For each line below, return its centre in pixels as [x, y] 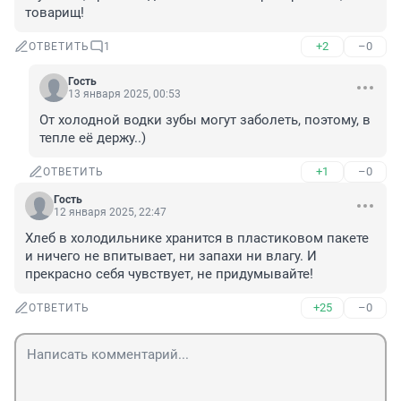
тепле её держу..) [93, 138]
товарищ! [55, 13]
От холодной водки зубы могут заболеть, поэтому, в [205, 120]
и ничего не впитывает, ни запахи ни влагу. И [171, 256]
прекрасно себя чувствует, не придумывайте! [169, 274]
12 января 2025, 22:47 [110, 213]
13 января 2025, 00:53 [124, 94]
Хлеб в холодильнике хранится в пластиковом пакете [197, 239]
